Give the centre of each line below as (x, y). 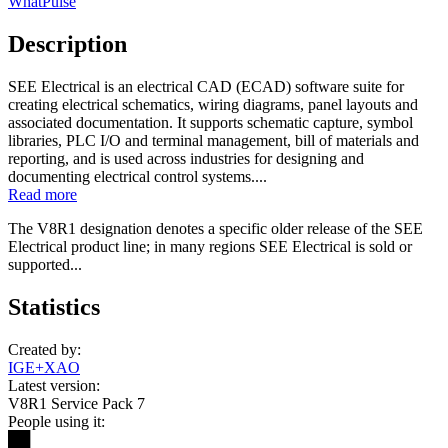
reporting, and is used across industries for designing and (186, 158)
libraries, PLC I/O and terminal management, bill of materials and (213, 140)
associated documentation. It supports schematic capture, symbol (210, 122)
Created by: (44, 349)
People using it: (56, 421)
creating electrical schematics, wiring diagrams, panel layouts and (213, 104)
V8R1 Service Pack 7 (76, 403)
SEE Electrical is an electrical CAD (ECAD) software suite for (206, 86)
